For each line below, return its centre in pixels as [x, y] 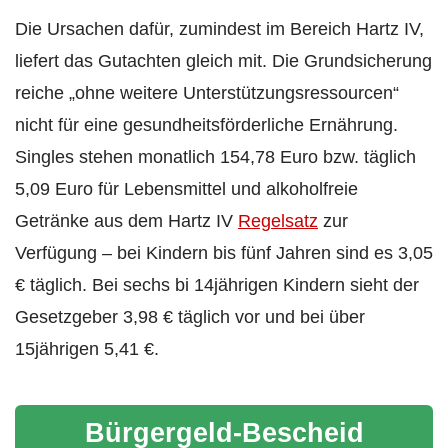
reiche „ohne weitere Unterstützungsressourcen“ [207, 92]
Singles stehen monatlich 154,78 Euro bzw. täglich [215, 156]
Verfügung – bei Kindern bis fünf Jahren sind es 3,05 [224, 252]
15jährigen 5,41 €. [87, 348]
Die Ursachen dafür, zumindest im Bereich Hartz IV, [219, 28]
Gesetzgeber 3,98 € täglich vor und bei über [190, 316]
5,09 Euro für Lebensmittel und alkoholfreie [186, 188]
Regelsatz [278, 220]
